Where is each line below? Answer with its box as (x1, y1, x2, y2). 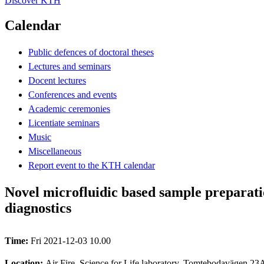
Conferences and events (28, 89, 117, 100)
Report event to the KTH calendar (28, 160, 155, 170)
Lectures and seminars (28, 61, 111, 71)
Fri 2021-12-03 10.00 (31, 235, 111, 246)
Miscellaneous (28, 146, 81, 156)
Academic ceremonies (28, 103, 110, 114)
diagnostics (5, 200, 71, 216)
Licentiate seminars (28, 117, 100, 128)
